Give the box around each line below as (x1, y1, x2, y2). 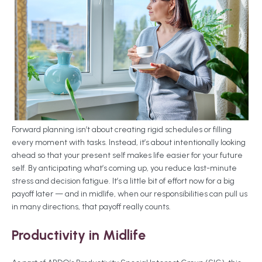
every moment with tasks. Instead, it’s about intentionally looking (12, 137, 246, 147)
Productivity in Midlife (12, 227, 149, 243)
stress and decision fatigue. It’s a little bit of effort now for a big (12, 176, 235, 186)
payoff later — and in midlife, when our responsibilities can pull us (12, 189, 247, 199)
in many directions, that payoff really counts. (12, 202, 173, 212)
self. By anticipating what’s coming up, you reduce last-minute (12, 163, 237, 173)
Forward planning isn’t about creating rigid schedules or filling (12, 125, 232, 135)
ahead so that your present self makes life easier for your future (12, 150, 243, 160)
